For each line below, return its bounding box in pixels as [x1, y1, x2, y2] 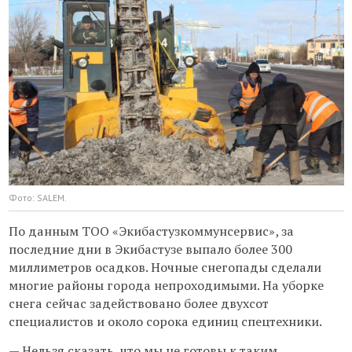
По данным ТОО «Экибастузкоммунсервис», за [8, 222, 294, 240]
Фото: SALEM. [8, 192, 67, 203]
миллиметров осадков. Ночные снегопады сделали [8, 258, 321, 276]
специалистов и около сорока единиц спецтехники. [8, 313, 322, 330]
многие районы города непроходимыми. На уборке [8, 277, 324, 294]
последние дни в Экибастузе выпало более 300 [8, 240, 292, 258]
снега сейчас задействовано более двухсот [8, 295, 269, 312]
